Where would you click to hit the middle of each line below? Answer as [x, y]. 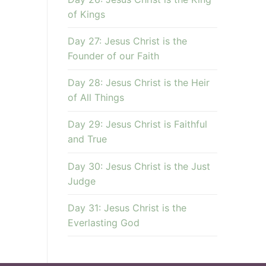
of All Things [96, 98]
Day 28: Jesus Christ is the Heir [138, 83]
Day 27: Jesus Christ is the [127, 41]
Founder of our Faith [113, 56]
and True [87, 139]
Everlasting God [103, 222]
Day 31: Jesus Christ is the [127, 208]
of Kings [86, 14]
